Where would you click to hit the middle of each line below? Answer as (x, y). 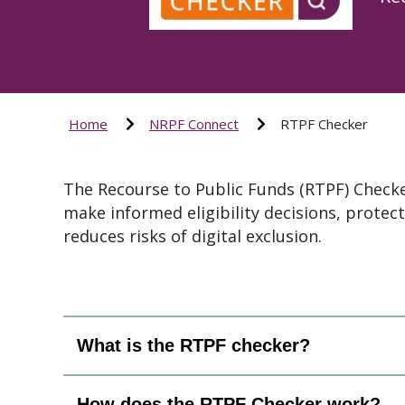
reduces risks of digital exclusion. (193, 235)
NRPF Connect (194, 123)
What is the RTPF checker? (193, 345)
